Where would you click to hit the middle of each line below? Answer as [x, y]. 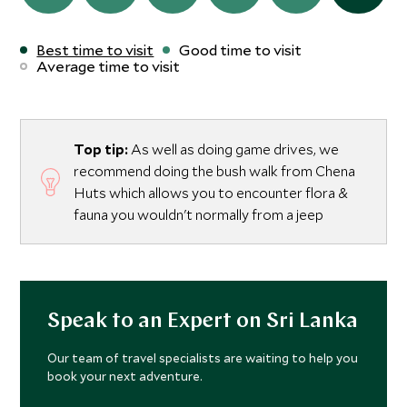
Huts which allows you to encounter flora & [211, 193]
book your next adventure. [125, 377]
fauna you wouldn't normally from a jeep [199, 215]
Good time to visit [241, 50]
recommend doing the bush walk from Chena [215, 171]
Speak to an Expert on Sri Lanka [203, 322]
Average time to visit [109, 66]
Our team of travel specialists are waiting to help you [203, 358]
